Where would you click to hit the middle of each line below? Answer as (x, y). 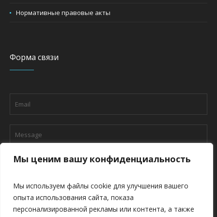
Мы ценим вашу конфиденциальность (102, 159)
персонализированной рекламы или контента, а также (104, 209)
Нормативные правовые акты (63, 13)
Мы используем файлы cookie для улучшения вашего (101, 186)
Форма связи (34, 57)
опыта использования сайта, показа (73, 197)
